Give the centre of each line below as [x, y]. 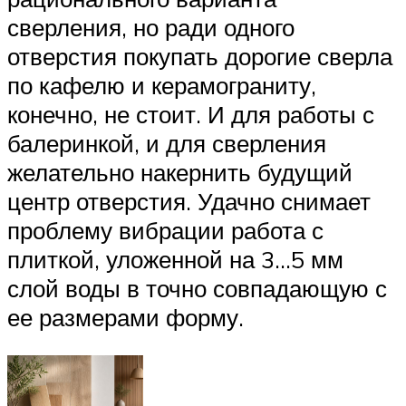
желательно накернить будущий [180, 173]
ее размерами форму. [126, 318]
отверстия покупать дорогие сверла [200, 57]
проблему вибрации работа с [165, 231]
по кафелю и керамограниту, [162, 86]
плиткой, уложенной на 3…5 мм [175, 260]
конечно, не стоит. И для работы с [191, 115]
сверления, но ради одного [151, 28]
